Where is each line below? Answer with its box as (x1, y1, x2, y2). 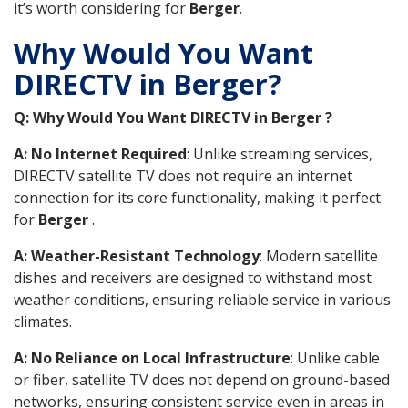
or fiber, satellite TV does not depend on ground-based (14, 369, 390, 390)
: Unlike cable (291, 347, 380, 368)
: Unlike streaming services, (187, 143, 372, 164)
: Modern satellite (260, 245, 378, 266)
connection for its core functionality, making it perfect (14, 187, 381, 208)
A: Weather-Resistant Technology (14, 245, 260, 266)
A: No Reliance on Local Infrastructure (14, 347, 291, 368)
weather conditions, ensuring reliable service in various (14, 289, 391, 310)
